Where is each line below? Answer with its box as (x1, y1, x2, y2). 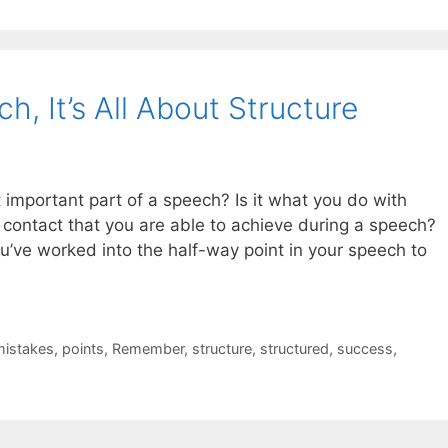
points (61, 339, 104, 357)
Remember (111, 339, 184, 357)
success (336, 339, 393, 357)
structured (259, 339, 329, 357)
